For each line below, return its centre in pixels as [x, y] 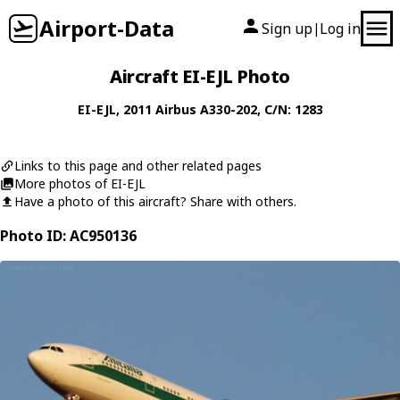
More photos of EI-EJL [80, 183]
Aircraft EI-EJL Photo [200, 76]
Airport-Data [107, 28]
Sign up [287, 29]
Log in [340, 29]
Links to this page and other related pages [138, 166]
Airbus [175, 109]
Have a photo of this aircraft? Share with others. [155, 201]
